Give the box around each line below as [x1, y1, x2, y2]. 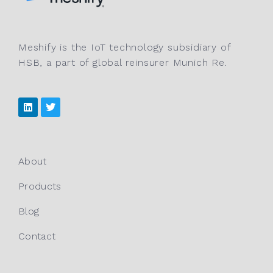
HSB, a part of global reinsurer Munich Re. [18, 57, 231, 69]
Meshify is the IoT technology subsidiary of [18, 41, 231, 54]
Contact [18, 230, 56, 243]
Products [18, 180, 62, 193]
